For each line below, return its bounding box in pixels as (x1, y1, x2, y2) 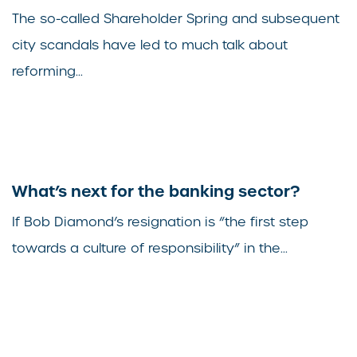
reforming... (12, 63, 83, 80)
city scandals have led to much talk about (12, 37, 288, 54)
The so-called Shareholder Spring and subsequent (12, 10, 339, 28)
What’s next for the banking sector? (12, 181, 300, 202)
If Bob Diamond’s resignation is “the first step (12, 214, 308, 231)
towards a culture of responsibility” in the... (12, 240, 288, 257)
